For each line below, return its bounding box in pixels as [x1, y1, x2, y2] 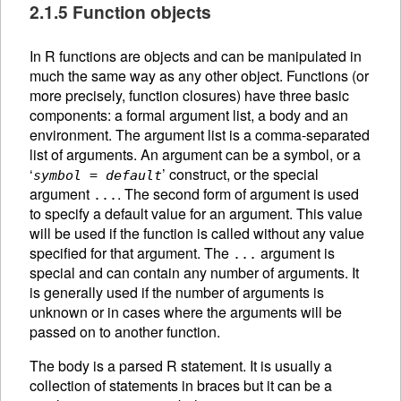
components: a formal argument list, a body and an [30, 104, 348, 125]
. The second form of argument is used [117, 183, 359, 204]
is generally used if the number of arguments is [30, 281, 324, 303]
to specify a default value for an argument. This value [30, 202, 363, 224]
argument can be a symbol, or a [162, 143, 361, 165]
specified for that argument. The [30, 242, 233, 263]
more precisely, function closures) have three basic [30, 84, 349, 106]
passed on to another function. [30, 320, 220, 342]
